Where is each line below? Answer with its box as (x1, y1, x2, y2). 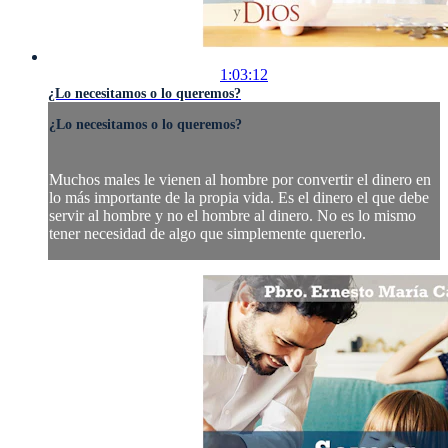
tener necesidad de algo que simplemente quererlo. (49, 224, 366, 242)
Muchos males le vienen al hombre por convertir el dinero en (49, 170, 431, 188)
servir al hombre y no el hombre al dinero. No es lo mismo (49, 206, 416, 224)
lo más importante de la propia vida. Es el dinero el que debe (49, 188, 429, 206)
